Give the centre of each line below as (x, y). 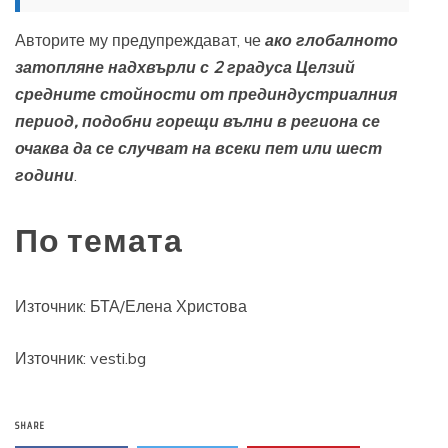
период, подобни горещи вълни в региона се (197, 120)
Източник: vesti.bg (80, 357)
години (44, 174)
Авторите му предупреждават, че (140, 39)
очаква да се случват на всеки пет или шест (198, 147)
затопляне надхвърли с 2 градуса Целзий (185, 66)
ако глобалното (331, 39)
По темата (99, 240)
